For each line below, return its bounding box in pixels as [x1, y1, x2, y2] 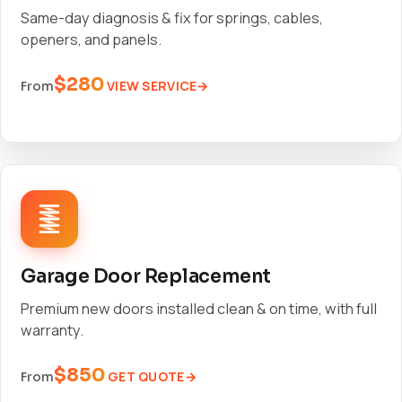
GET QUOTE [108, 368, 185, 385]
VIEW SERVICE [107, 77, 197, 94]
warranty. [21, 320, 83, 340]
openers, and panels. [21, 30, 162, 49]
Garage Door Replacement [21, 265, 272, 288]
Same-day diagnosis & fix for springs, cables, [21, 8, 323, 28]
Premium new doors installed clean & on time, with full [21, 299, 377, 319]
